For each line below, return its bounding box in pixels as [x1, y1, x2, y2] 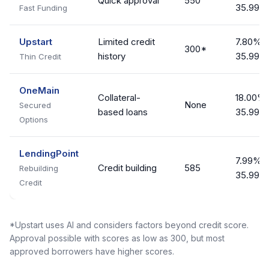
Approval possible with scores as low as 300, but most [10, 233, 225, 243]
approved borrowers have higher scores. [10, 246, 174, 256]
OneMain [19, 85, 59, 96]
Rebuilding [19, 163, 58, 173]
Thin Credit [19, 52, 61, 61]
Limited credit [98, 36, 155, 47]
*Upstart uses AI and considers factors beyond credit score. [10, 220, 249, 230]
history [98, 50, 125, 62]
